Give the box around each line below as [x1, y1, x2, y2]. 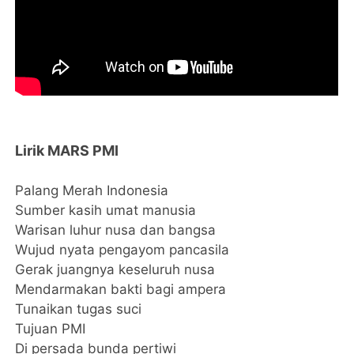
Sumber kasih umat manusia [15, 202, 197, 218]
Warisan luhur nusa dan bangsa [15, 222, 217, 238]
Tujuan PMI [15, 321, 86, 337]
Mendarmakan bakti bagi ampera [15, 281, 227, 297]
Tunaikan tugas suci [15, 301, 146, 317]
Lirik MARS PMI [15, 142, 119, 159]
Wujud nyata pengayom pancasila [15, 242, 230, 258]
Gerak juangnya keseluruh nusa [15, 262, 216, 277]
